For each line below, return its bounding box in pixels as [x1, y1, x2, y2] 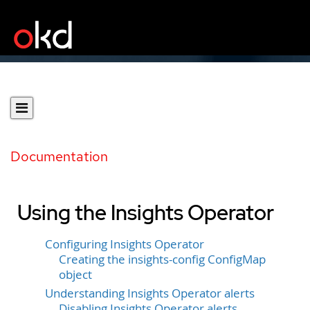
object [59, 267, 92, 282]
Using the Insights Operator [17, 199, 274, 226]
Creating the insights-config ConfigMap [59, 252, 266, 267]
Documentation [10, 147, 108, 165]
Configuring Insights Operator [45, 237, 204, 252]
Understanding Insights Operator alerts [45, 285, 255, 301]
